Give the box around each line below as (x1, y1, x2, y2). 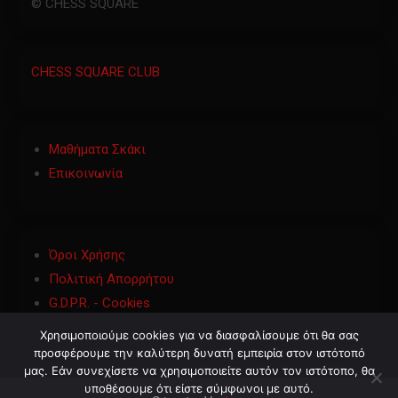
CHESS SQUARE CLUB (31, 63, 160, 80)
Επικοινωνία (49, 164, 123, 181)
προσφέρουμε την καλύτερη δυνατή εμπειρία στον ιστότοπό (33, 346, 365, 360)
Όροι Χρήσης (49, 246, 125, 263)
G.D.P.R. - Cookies (49, 294, 150, 311)
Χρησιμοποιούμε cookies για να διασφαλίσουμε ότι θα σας (39, 328, 359, 342)
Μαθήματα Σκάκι (49, 140, 146, 157)
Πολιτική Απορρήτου (49, 270, 174, 287)
